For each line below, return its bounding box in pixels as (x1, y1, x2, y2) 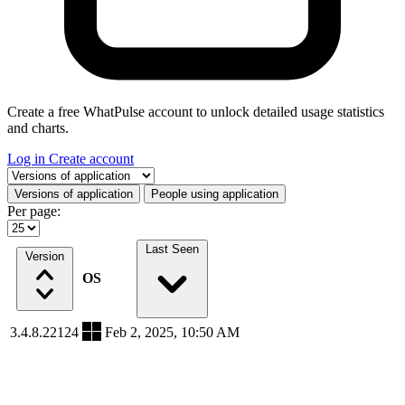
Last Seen (146, 241, 199, 256)
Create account (49, 150, 134, 166)
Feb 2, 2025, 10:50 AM (105, 324, 240, 340)
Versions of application (14, 186, 133, 201)
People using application (151, 186, 278, 201)
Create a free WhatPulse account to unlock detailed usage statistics (7, 103, 384, 119)
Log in (7, 150, 49, 166)
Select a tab (6, 165, 71, 182)
